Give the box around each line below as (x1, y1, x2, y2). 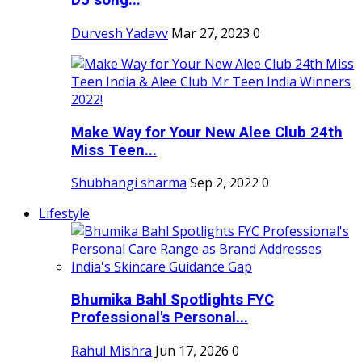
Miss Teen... (71, 141, 157, 159)
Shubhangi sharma (71, 174, 187, 192)
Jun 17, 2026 (155, 341, 229, 360)
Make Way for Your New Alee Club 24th (71, 123, 343, 141)
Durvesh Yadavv (71, 23, 168, 42)
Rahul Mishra (71, 341, 152, 360)
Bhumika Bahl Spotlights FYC (71, 291, 274, 309)
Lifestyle (39, 204, 90, 223)
